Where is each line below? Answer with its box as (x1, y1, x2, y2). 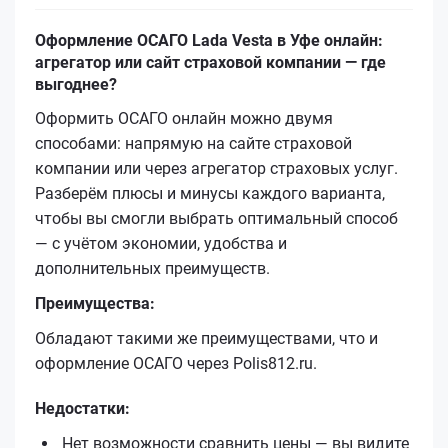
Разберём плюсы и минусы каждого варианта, (35, 183, 385, 203)
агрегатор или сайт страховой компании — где (35, 52, 386, 72)
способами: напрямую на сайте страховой (35, 133, 352, 153)
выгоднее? (35, 74, 117, 94)
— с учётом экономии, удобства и (35, 233, 287, 253)
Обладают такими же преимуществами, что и (35, 328, 378, 348)
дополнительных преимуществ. (35, 258, 270, 278)
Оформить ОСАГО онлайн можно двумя (35, 108, 333, 128)
